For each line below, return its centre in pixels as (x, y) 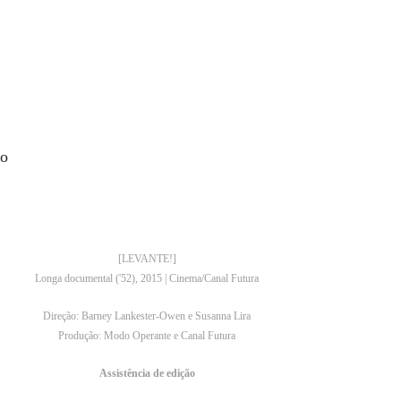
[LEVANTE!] (147, 259)
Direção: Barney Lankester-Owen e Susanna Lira (147, 316)
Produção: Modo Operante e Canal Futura (147, 336)
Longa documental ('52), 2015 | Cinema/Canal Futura (147, 278)
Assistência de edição (147, 373)
